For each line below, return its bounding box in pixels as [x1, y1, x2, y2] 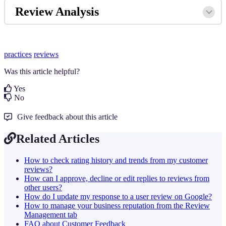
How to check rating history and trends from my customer [24, 155, 208, 164]
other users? [24, 183, 62, 192]
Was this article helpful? [4, 67, 80, 76]
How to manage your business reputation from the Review [24, 201, 210, 210]
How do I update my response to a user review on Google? [24, 192, 212, 201]
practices [4, 49, 32, 59]
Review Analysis [15, 5, 99, 18]
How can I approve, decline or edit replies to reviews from [24, 174, 209, 183]
